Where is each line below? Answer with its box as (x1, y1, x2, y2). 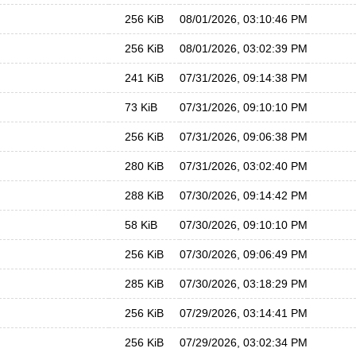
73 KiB (125, 101, 157, 114)
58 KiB (125, 219, 157, 231)
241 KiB (125, 72, 164, 84)
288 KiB (125, 189, 164, 202)
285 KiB (125, 277, 164, 290)
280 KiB (125, 160, 164, 172)
